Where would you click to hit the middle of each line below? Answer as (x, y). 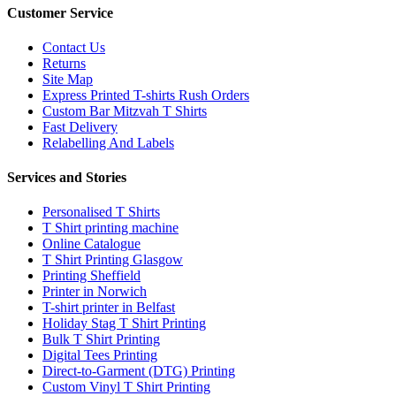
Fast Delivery (80, 126)
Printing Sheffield (91, 276)
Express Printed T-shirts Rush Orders (146, 95)
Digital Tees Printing (100, 355)
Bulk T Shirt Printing (101, 339)
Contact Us (74, 47)
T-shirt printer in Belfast (109, 308)
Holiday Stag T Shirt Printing (124, 324)
